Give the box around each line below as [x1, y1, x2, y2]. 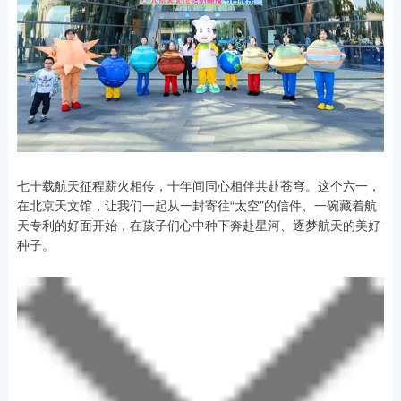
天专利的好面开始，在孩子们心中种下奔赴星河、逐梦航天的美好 [16, 215, 380, 234]
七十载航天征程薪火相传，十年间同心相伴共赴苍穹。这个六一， [16, 175, 380, 194]
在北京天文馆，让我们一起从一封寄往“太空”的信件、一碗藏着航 [16, 195, 377, 214]
